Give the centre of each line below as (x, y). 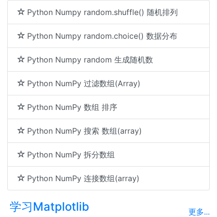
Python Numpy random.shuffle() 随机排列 (102, 12)
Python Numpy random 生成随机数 (90, 60)
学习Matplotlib (49, 207)
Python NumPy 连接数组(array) (83, 178)
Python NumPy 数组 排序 (72, 107)
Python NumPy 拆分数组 (71, 155)
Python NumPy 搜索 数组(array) (85, 131)
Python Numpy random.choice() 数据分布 (102, 36)
